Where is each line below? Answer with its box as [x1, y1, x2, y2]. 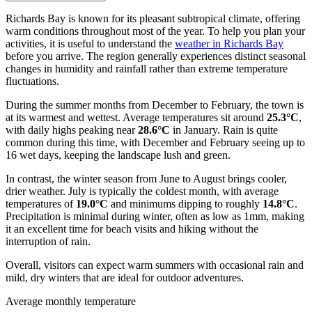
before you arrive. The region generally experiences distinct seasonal [6, 49, 306, 62]
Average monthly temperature [6, 295, 136, 307]
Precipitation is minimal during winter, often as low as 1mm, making [6, 210, 304, 222]
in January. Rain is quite [170, 123, 278, 136]
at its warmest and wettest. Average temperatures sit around [6, 111, 267, 123]
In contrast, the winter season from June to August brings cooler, [6, 172, 287, 185]
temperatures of [6, 197, 76, 210]
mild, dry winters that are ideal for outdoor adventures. [6, 271, 244, 283]
